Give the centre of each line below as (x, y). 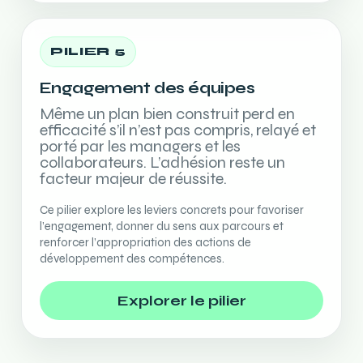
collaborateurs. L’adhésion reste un (162, 162)
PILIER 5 (88, 52)
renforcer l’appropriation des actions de (145, 242)
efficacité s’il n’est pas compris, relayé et (178, 130)
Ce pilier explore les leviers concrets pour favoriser (172, 210)
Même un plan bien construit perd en (167, 114)
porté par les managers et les (140, 146)
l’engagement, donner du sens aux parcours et (162, 226)
